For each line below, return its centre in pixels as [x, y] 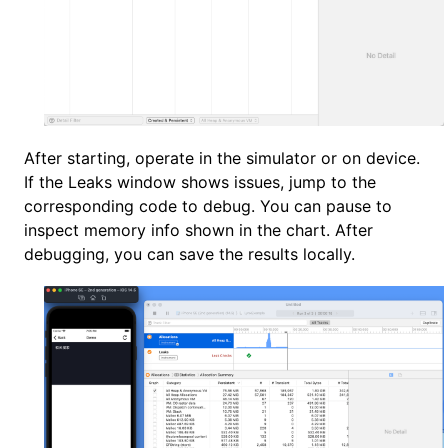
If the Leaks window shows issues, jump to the [200, 182]
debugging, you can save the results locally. [189, 254]
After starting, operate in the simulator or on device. [222, 158]
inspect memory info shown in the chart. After [198, 230]
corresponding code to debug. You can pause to [208, 206]
